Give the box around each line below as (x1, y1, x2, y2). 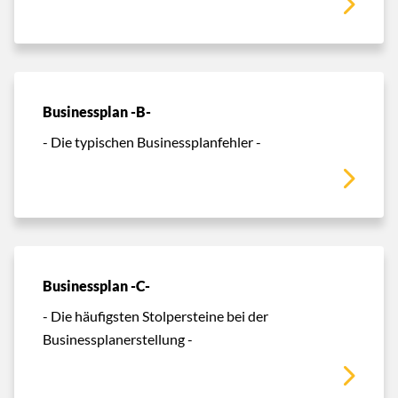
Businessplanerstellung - (43, 330, 193, 347)
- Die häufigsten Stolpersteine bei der (43, 306, 268, 324)
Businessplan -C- (43, 276, 150, 295)
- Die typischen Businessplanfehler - (43, 132, 261, 150)
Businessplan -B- (43, 102, 151, 121)
